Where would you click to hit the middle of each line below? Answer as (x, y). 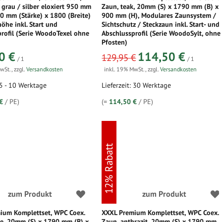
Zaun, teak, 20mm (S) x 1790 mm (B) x (160, 6)
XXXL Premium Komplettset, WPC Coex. (160, 213)
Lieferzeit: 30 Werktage (137, 85)
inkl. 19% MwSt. (125, 69)
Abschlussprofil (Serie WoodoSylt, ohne (161, 33)
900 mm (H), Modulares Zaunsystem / (159, 15)
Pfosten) (115, 42)
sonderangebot (120, 52)
